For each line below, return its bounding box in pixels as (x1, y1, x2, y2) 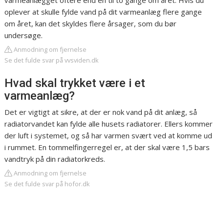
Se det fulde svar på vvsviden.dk (4, 56, 99, 65)
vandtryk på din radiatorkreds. (4, 154, 106, 164)
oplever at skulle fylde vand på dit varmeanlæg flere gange (4, 7, 202, 17)
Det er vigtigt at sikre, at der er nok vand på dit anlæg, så (4, 107, 197, 117)
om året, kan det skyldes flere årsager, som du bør (4, 19, 177, 29)
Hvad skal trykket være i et (4, 76, 146, 90)
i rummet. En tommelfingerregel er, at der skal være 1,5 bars (4, 142, 210, 153)
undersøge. (4, 30, 43, 41)
